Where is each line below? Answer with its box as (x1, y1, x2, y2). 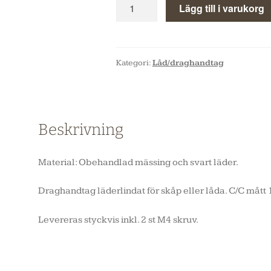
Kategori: (116, 57, 152, 68)
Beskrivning (38, 120, 123, 139)
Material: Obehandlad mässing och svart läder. (38, 156, 238, 168)
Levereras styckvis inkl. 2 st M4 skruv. (38, 214, 198, 226)
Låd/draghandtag (152, 57, 224, 68)
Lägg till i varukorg (179, 1, 265, 16)
